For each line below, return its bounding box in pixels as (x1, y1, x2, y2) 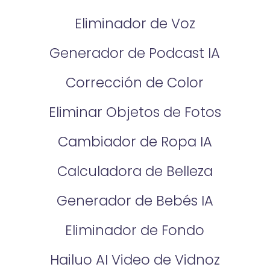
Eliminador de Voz (74, 14, 195, 34)
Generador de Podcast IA (49, 43, 221, 63)
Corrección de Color (66, 72, 204, 92)
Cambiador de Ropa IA (57, 131, 212, 151)
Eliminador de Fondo (65, 220, 205, 240)
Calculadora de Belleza (57, 161, 213, 181)
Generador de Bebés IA (56, 190, 213, 210)
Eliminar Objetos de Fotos (48, 102, 221, 122)
